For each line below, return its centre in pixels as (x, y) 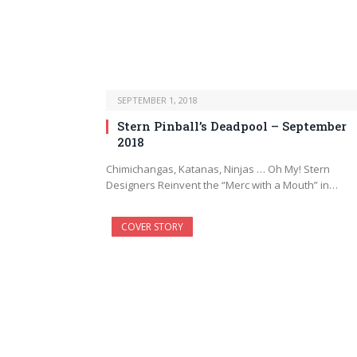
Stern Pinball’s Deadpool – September (232, 126)
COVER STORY (152, 227)
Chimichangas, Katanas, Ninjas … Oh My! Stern (218, 169)
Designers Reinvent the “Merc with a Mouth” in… (222, 185)
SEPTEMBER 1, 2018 (157, 100)
